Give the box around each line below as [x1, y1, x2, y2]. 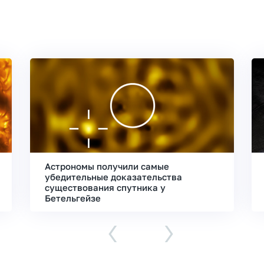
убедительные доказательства [44, 171, 182, 182]
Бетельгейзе [44, 193, 101, 203]
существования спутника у [44, 182, 166, 193]
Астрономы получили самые [44, 161, 169, 171]
